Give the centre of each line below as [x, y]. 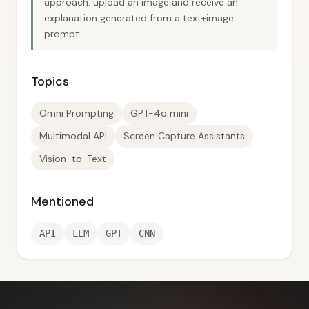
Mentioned [62, 201]
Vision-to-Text [73, 159]
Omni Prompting [77, 113]
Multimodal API [73, 136]
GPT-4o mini [159, 113]
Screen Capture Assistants [184, 136]
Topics [50, 81]
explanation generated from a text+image [139, 18]
